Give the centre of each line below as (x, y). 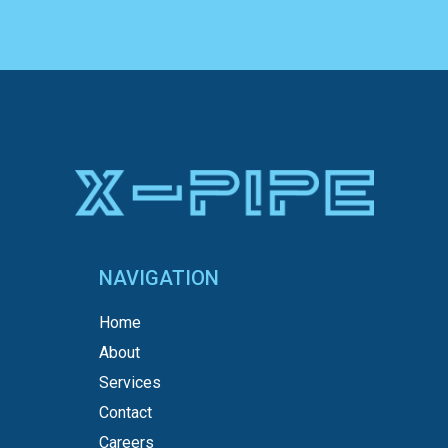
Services (130, 382)
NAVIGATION (159, 277)
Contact (125, 412)
